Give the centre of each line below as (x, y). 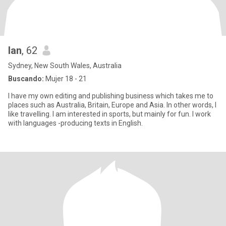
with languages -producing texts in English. (75, 123)
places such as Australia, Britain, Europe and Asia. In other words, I (112, 105)
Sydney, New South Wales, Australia (65, 66)
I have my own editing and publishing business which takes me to (111, 96)
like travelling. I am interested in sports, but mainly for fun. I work (109, 114)
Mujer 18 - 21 (65, 79)
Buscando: (26, 79)
